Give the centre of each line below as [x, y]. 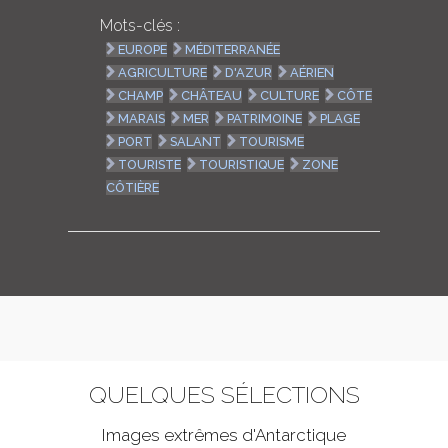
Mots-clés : [139, 26]
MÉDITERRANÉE [233, 50]
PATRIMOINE [265, 119]
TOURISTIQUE [242, 165]
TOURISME [272, 142]
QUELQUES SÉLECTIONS [224, 395]
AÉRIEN [312, 73]
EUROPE [143, 50]
